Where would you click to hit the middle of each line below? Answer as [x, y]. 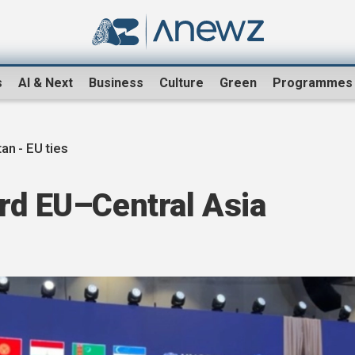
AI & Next [46, 83]
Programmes [313, 83]
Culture [181, 83]
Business [116, 83]
